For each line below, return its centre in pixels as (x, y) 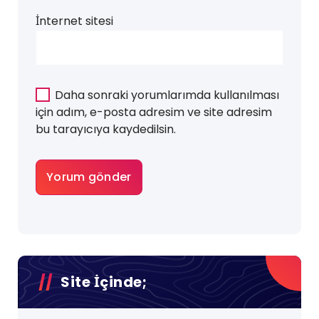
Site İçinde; (104, 282)
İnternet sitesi (74, 21)
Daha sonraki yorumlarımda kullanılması (167, 95)
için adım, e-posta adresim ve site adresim (154, 113)
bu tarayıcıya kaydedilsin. (106, 130)
